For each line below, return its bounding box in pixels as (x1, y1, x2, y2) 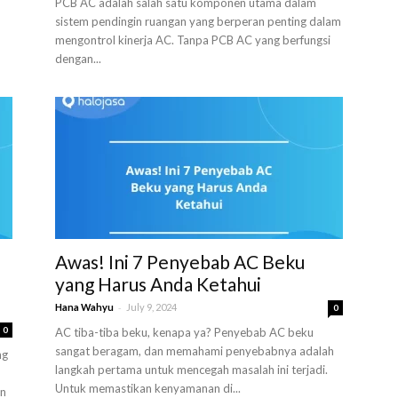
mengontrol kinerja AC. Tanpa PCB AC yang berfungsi (55, 33, 330, 47)
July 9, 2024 (126, 301, 177, 313)
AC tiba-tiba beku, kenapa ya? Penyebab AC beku (55, 325, 314, 339)
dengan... (55, 52, 101, 66)
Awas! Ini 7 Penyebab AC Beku (55, 251, 305, 273)
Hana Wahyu (55, 301, 114, 313)
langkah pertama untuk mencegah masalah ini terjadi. (55, 362, 328, 377)
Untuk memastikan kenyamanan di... (55, 381, 241, 395)
